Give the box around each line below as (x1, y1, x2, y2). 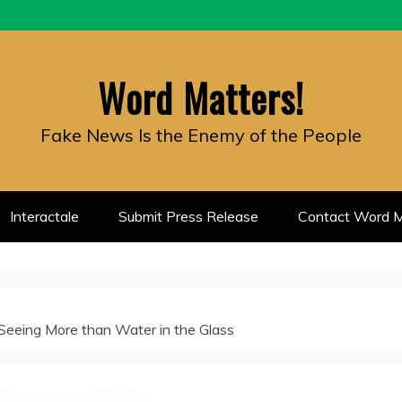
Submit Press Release (118, 207, 258, 225)
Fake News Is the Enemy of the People (40, 124, 362, 146)
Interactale (10, 207, 79, 225)
